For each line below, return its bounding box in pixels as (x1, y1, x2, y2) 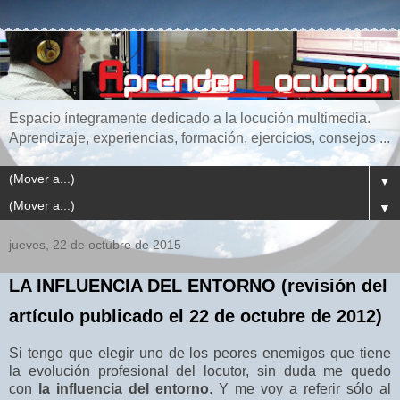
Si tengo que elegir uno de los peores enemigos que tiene (9, 346, 391, 362)
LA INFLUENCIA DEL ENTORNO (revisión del (9, 276, 387, 296)
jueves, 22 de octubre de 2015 (9, 237, 181, 253)
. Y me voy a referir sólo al (209, 381, 391, 397)
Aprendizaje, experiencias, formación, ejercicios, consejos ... (9, 130, 390, 146)
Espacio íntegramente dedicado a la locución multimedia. (9, 111, 371, 127)
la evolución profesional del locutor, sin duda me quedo (9, 363, 391, 379)
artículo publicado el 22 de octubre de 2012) (9, 306, 382, 327)
